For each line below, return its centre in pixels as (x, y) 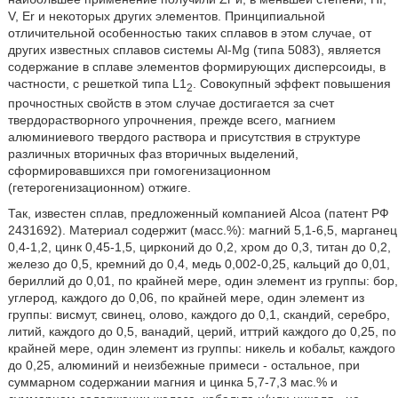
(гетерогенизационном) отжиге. (99, 187)
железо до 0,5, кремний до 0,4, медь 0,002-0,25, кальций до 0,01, (199, 263)
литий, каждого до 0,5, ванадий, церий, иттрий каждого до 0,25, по (202, 331)
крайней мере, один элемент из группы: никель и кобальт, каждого (201, 348)
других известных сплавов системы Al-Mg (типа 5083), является (194, 49)
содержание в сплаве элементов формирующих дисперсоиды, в (196, 66)
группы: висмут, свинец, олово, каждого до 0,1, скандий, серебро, (199, 314)
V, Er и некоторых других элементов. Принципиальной (166, 16)
